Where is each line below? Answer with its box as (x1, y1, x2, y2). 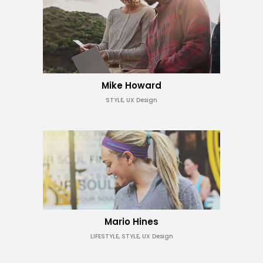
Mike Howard (102, 79, 161, 92)
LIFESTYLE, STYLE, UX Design (90, 232, 173, 241)
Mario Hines (104, 215, 159, 228)
